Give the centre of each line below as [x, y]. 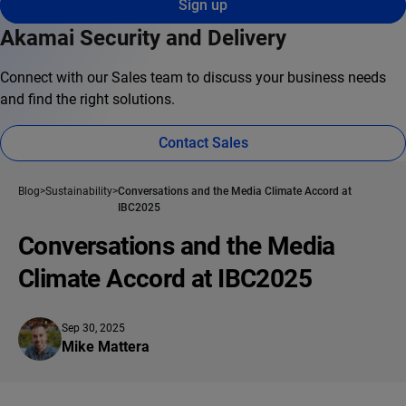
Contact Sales [203, 143]
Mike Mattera [106, 347]
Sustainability [79, 192]
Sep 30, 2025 [93, 329]
